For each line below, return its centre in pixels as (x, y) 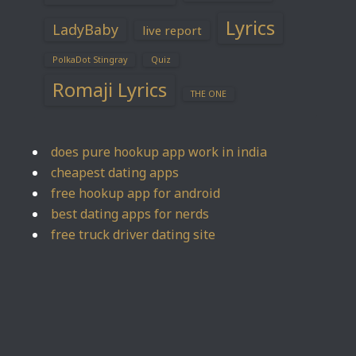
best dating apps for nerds (130, 214)
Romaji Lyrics (110, 90)
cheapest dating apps (115, 172)
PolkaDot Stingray (90, 60)
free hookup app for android (135, 193)
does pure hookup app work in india (159, 152)
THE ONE (209, 94)
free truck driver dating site (133, 234)
